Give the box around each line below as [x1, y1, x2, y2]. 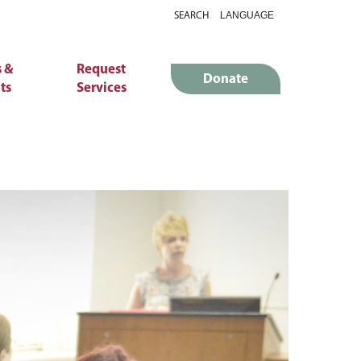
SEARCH [174, 10, 209, 21]
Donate [203, 72, 248, 86]
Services [76, 81, 127, 95]
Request [77, 63, 127, 77]
